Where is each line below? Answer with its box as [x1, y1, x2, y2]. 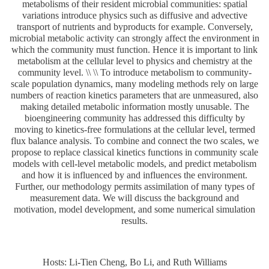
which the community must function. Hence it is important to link [11, 44, 258, 55]
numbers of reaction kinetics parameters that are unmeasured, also [11, 89, 258, 100]
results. [121, 215, 148, 226]
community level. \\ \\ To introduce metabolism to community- [17, 67, 252, 77]
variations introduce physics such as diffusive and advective [22, 10, 247, 20]
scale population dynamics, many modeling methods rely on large [11, 78, 258, 89]
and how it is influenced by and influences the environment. [22, 169, 247, 180]
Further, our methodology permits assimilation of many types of [14, 181, 255, 192]
